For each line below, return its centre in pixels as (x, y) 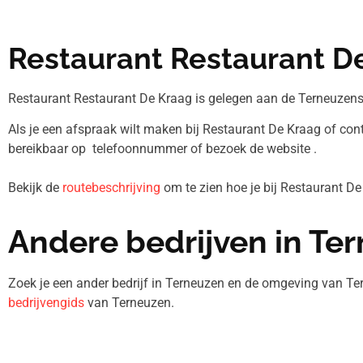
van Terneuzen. (129, 302)
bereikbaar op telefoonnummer (99, 149)
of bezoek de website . (254, 149)
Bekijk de (35, 188)
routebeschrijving (111, 188)
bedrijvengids (46, 302)
